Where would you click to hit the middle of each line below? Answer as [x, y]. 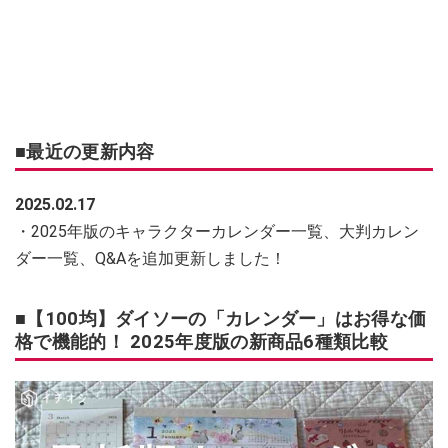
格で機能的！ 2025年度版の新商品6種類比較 [201, 341]
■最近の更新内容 [85, 151]
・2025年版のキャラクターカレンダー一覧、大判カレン [217, 231]
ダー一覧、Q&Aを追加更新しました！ [150, 258]
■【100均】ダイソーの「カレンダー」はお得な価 [221, 318]
